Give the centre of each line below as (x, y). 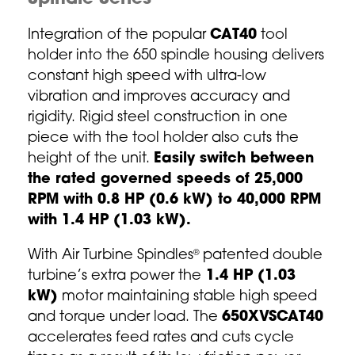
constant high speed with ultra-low (147, 76)
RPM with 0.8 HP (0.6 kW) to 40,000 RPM (174, 200)
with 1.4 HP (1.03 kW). (109, 221)
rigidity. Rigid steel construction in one (158, 118)
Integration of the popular (119, 35)
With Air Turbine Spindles (111, 256)
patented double (261, 256)
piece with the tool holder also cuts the (163, 138)
